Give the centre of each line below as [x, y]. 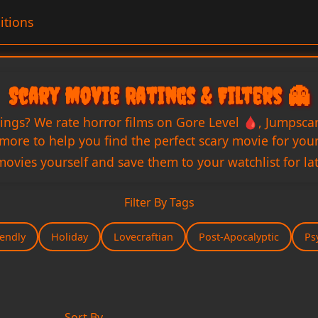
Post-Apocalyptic [239, 237]
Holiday [70, 237]
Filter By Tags [159, 202]
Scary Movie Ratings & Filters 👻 [159, 96]
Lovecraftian [143, 237]
